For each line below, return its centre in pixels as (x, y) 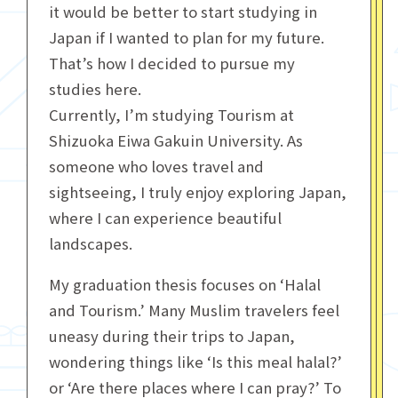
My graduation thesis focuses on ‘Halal (184, 284)
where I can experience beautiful (165, 217)
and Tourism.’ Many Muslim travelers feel (194, 310)
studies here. (95, 88)
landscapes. (90, 243)
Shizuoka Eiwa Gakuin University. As (175, 140)
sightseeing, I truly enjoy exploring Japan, (197, 191)
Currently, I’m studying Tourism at (171, 114)
